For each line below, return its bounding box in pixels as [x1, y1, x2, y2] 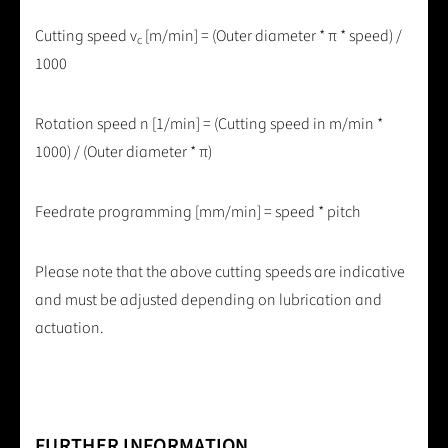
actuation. [35, 316, 104, 339]
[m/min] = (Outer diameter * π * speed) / [142, 24, 402, 47]
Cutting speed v [35, 24, 137, 47]
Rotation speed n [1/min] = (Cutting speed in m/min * [35, 112, 383, 135]
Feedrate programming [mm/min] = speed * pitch [35, 200, 360, 223]
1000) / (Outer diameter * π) [35, 140, 212, 163]
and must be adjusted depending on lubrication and [35, 288, 382, 311]
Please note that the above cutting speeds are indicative [35, 260, 405, 283]
